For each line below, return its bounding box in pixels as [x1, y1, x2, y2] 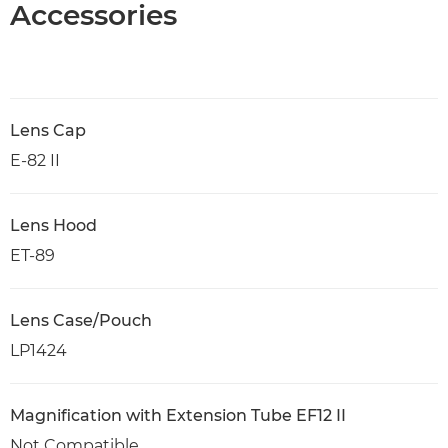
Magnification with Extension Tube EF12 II [10, 406, 346, 425]
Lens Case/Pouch [10, 311, 152, 330]
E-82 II [10, 151, 60, 170]
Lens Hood [10, 216, 97, 235]
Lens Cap [10, 121, 86, 140]
